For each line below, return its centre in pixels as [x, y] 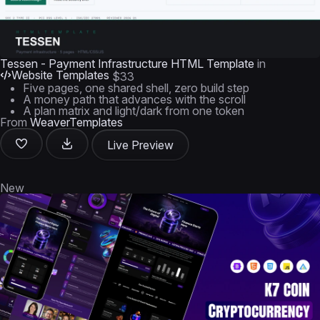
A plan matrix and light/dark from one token [134, 111]
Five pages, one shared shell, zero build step [136, 88]
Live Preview [140, 145]
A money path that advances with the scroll [134, 99]
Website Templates [60, 75]
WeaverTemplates [76, 122]
